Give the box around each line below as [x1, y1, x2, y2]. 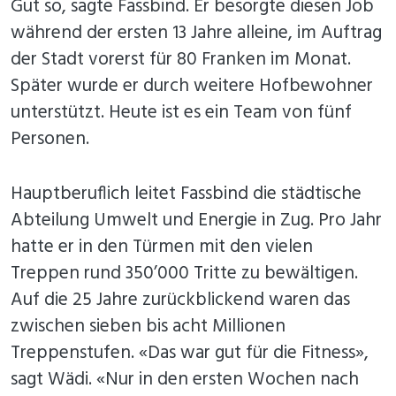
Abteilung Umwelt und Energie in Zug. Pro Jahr [11, 206, 382, 236]
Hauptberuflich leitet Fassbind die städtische [11, 179, 362, 209]
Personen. [11, 125, 89, 155]
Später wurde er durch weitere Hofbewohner [11, 72, 373, 102]
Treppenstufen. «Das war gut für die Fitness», [11, 339, 369, 369]
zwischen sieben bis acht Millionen [11, 312, 286, 342]
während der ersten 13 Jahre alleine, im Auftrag [11, 19, 382, 49]
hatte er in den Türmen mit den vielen [11, 232, 313, 263]
